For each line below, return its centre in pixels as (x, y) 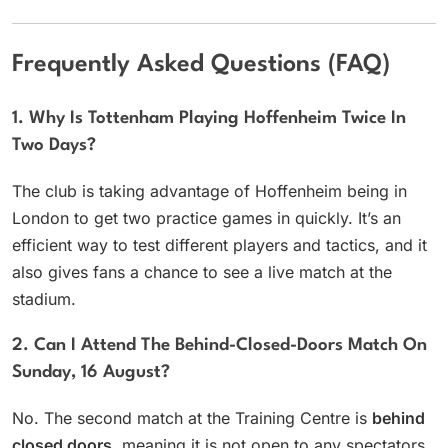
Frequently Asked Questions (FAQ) (201, 65)
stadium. (44, 298)
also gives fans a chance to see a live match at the (202, 271)
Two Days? (54, 145)
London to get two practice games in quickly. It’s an (206, 217)
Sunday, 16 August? (91, 372)
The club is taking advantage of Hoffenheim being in (209, 190)
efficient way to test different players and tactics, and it (219, 244)
